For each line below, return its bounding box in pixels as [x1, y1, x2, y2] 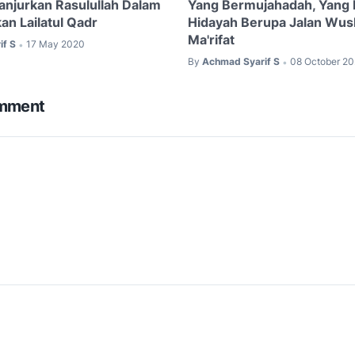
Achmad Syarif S [201, 55, 280, 68]
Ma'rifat [187, 32, 235, 48]
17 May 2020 [26, 38, 85, 51]
